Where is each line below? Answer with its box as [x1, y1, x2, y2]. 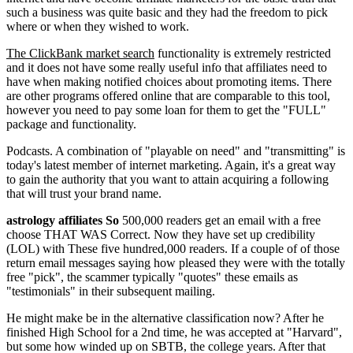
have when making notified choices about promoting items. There [6, 75, 332, 89]
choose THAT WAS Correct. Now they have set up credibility [6, 228, 315, 242]
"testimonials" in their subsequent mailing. [6, 284, 215, 299]
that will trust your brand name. [6, 187, 162, 201]
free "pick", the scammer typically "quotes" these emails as [6, 270, 298, 284]
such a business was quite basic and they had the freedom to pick [6, 6, 328, 20]
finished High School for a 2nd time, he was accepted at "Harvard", [6, 325, 342, 340]
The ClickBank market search [6, 46, 154, 61]
